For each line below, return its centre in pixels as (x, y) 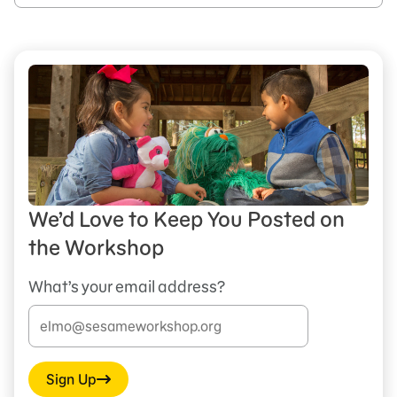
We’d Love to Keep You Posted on (187, 219)
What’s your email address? (127, 286)
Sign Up (72, 379)
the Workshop (96, 247)
